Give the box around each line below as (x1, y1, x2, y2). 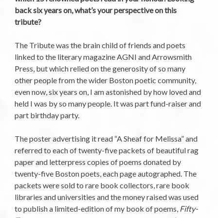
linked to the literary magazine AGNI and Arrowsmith (15, 52, 192, 62)
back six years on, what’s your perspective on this (15, 5, 177, 15)
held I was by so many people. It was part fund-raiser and (15, 99, 201, 109)
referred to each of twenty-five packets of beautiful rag (15, 145, 199, 155)
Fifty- (180, 204, 198, 214)
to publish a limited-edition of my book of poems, (15, 204, 180, 214)
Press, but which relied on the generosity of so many (15, 64, 185, 73)
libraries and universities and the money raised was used (15, 192, 199, 202)
